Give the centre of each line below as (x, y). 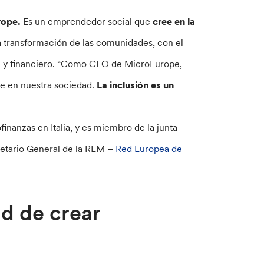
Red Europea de (149, 148)
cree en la (173, 21)
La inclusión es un (136, 85)
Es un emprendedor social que (87, 21)
